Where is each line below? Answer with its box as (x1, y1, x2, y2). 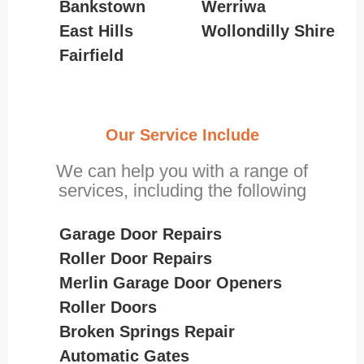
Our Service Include (105, 125, 259, 144)
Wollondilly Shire (201, 21, 335, 40)
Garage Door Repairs (58, 224, 222, 243)
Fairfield (58, 45, 123, 64)
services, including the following (58, 180, 306, 201)
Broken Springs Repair (58, 322, 235, 340)
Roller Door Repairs (58, 249, 212, 267)
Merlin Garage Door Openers (58, 273, 282, 292)
